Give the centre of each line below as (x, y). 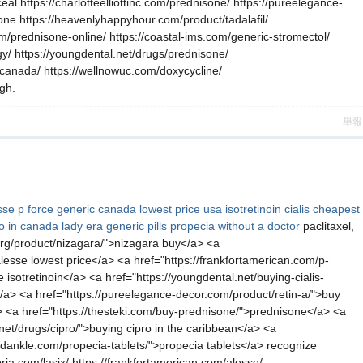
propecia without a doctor (235, 226)
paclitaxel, (327, 226)
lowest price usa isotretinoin (210, 209)
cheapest (336, 209)
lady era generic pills (114, 226)
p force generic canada (77, 209)
